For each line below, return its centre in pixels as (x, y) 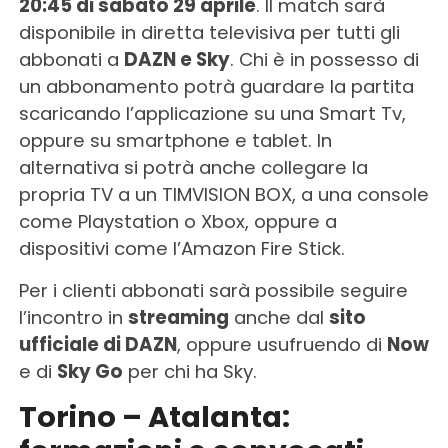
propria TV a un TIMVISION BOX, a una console (223, 194)
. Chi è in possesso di (324, 59)
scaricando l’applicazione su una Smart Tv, (212, 113)
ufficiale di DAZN (97, 344)
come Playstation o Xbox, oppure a (177, 221)
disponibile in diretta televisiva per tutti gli (209, 32)
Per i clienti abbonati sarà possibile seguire (213, 290)
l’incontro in (73, 317)
